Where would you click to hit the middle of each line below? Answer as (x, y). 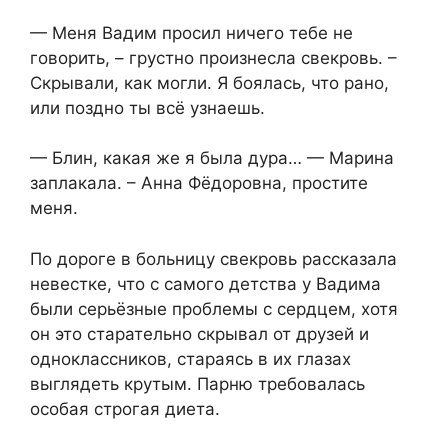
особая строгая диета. (125, 408)
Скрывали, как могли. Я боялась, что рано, (209, 82)
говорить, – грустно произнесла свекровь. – (213, 57)
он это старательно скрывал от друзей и (199, 333)
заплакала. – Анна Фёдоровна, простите (199, 183)
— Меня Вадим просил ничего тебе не (191, 32)
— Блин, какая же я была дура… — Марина (212, 158)
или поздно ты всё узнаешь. (147, 107)
